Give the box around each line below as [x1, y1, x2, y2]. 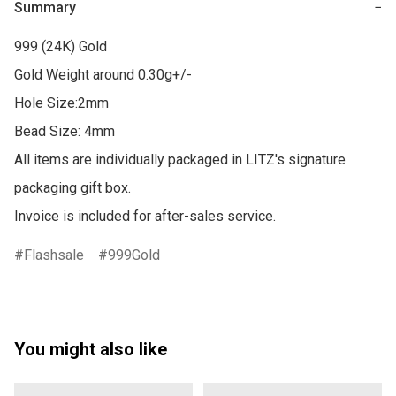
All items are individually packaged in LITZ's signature [14, 151, 346, 169]
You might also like [14, 339, 167, 361]
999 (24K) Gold [14, 38, 107, 56]
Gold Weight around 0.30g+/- [14, 66, 192, 84]
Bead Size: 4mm [14, 123, 115, 141]
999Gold [108, 247, 160, 264]
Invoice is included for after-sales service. [14, 208, 276, 225]
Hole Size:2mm [14, 95, 109, 112]
